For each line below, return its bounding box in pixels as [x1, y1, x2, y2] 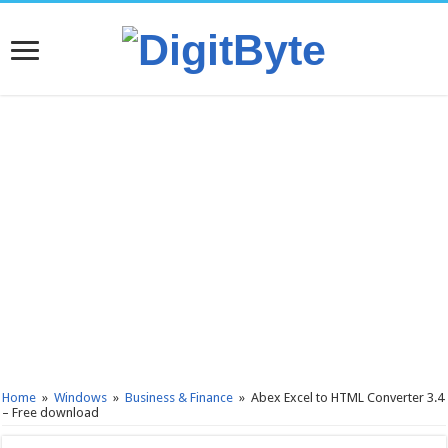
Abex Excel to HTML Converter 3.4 [251, 390, 445, 406]
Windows [54, 390, 108, 406]
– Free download [2, 405, 100, 421]
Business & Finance [125, 390, 234, 406]
